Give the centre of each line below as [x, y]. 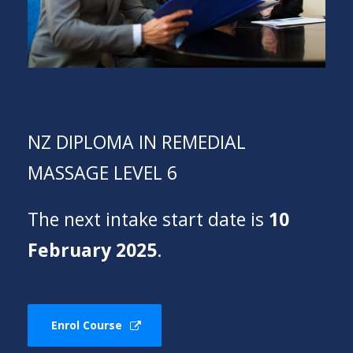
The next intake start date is [148, 219]
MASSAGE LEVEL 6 [102, 173]
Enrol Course [87, 325]
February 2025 [92, 250]
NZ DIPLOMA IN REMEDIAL [137, 142]
